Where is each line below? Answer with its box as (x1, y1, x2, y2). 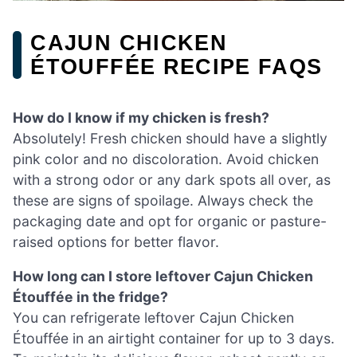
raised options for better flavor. (13, 233, 219, 250)
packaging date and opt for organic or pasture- (13, 212, 327, 229)
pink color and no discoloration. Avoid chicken (13, 150, 319, 167)
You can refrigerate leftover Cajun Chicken (13, 309, 294, 327)
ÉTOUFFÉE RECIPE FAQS (30, 54, 323, 80)
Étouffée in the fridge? (13, 288, 168, 306)
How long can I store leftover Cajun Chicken (13, 268, 313, 285)
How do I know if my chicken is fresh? (13, 108, 269, 126)
